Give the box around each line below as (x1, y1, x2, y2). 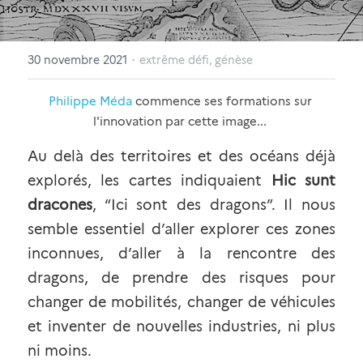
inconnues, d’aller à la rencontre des (28, 245, 335, 263)
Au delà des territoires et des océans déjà (28, 147, 335, 165)
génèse (215, 53, 253, 67)
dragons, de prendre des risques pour (28, 269, 335, 287)
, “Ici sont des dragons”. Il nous (92, 196, 335, 214)
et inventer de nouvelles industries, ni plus (28, 318, 335, 335)
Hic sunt (271, 172, 336, 190)
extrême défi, (139, 53, 212, 67)
